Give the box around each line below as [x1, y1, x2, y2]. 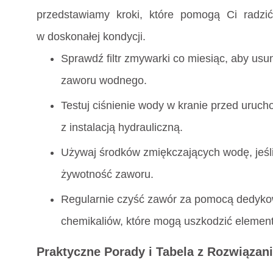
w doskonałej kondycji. [37, 30, 146, 43]
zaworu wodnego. [61, 74, 147, 87]
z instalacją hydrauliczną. [61, 121, 183, 134]
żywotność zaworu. [61, 168, 154, 181]
